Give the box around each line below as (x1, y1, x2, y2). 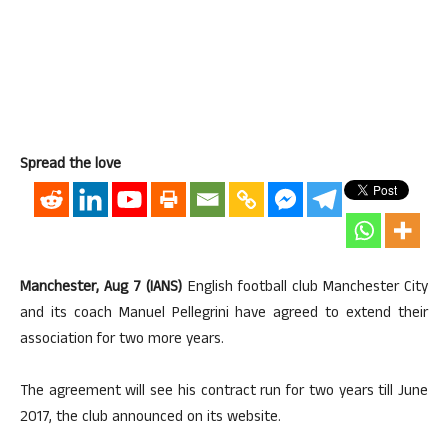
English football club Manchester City (182, 276, 428, 301)
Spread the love (20, 153, 121, 178)
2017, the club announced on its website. (20, 406, 281, 431)
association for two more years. (20, 328, 224, 353)
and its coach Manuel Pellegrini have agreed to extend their (20, 302, 428, 327)
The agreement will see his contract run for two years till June (20, 380, 428, 405)
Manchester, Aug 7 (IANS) (20, 276, 183, 301)
